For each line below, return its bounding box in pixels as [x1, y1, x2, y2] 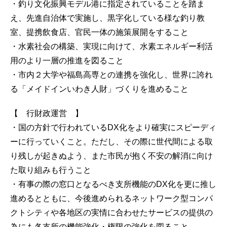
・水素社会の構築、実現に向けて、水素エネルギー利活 [10, 42, 213, 51]
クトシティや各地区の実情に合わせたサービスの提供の [10, 208, 213, 217]
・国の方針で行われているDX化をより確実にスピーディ [10, 123, 216, 132]
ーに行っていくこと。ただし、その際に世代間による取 [10, 137, 213, 146]
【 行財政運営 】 [10, 108, 83, 118]
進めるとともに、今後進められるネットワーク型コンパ [10, 194, 213, 203]
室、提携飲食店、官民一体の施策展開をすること [10, 27, 188, 36]
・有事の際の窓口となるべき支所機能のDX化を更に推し [10, 179, 216, 188]
